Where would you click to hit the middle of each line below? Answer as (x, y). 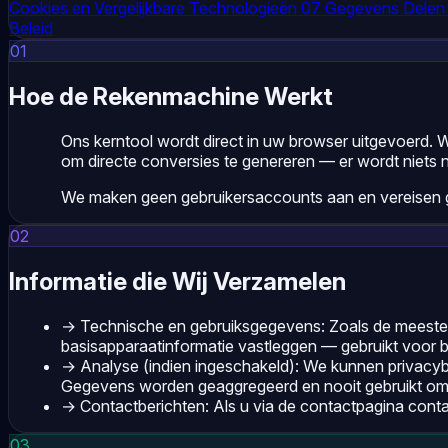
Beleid (31, 27)
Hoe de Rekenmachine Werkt (171, 96)
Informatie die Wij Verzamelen (177, 281)
